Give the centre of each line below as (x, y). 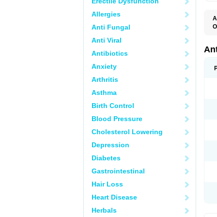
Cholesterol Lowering (127, 132)
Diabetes (106, 158)
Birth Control (113, 106)
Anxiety (104, 66)
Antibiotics (110, 53)
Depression (110, 145)
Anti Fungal (111, 27)
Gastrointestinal (118, 171)
